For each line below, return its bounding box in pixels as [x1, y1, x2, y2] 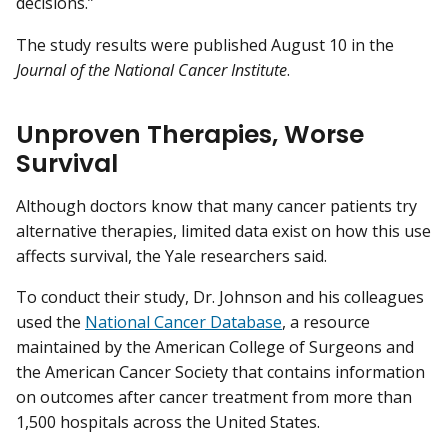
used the [16, 311, 85, 334]
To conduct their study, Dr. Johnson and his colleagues [16, 286, 424, 309]
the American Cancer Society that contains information [16, 361, 425, 384]
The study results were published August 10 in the [16, 33, 394, 56]
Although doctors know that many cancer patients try [16, 195, 417, 218]
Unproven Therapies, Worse [16, 117, 364, 153]
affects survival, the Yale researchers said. [16, 245, 327, 268]
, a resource [282, 311, 370, 334]
